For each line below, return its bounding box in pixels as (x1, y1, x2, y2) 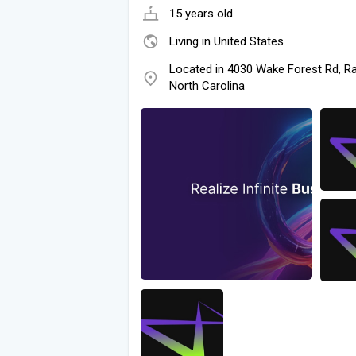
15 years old (169, 6, 233, 21)
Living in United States (169, 33, 284, 48)
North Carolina (169, 78, 245, 93)
